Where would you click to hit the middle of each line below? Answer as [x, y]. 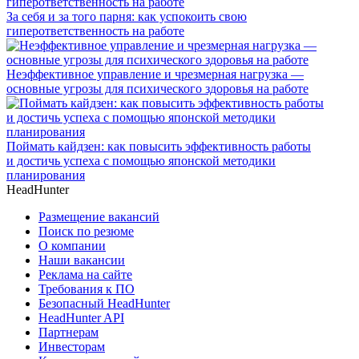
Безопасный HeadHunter [104, 303]
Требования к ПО [87, 288]
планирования [46, 175]
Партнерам [69, 332]
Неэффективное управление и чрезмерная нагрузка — [155, 74]
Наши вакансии [82, 260]
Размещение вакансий [99, 216]
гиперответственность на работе [95, 30]
